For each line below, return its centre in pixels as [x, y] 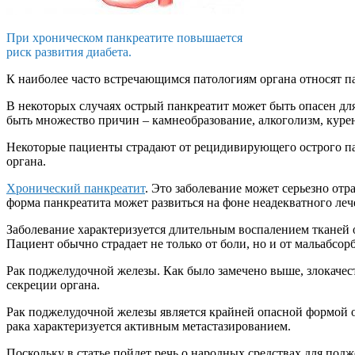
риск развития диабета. [69, 52]
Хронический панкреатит [76, 189]
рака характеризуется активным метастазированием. [149, 326]
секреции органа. [53, 285]
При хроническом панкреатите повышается [124, 38]
